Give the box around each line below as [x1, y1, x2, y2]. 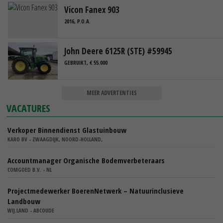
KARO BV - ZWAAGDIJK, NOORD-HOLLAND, [7, 135, 103, 143]
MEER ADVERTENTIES [86, 89, 137, 98]
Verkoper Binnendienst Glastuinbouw [7, 125, 126, 135]
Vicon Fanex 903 [64, 4, 119, 16]
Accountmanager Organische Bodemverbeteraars [7, 155, 165, 166]
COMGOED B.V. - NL [7, 166, 52, 174]
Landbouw [7, 196, 40, 207]
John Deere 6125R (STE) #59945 [64, 45, 172, 57]
